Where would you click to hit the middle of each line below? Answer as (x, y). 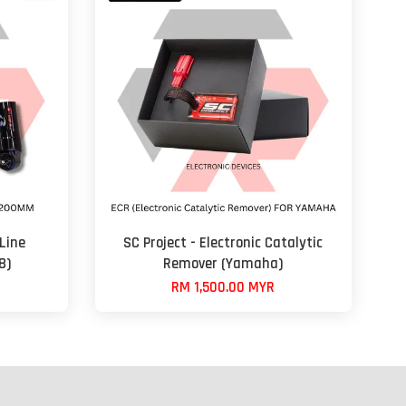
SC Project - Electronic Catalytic (223, 243)
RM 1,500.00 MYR (223, 287)
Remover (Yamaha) (223, 264)
